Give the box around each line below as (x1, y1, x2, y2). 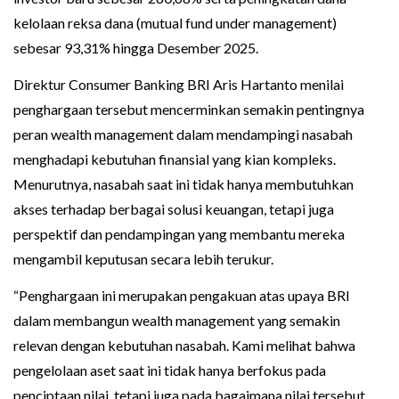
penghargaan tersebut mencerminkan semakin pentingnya (13, 101, 364, 118)
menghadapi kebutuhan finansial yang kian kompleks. (13, 151, 336, 168)
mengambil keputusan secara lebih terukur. (13, 250, 273, 268)
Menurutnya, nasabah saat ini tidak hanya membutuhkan (13, 175, 354, 193)
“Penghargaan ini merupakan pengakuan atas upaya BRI (13, 287, 350, 305)
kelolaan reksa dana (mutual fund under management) (13, 14, 337, 32)
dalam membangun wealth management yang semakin (13, 312, 340, 330)
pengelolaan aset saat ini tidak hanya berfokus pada (13, 362, 326, 379)
